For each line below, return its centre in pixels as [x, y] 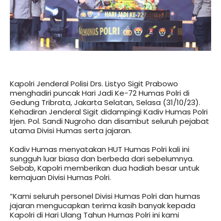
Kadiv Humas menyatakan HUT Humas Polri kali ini [100, 149]
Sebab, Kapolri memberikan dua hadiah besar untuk [105, 168]
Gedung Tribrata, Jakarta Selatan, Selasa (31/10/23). [105, 103]
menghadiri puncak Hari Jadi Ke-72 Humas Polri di [100, 93]
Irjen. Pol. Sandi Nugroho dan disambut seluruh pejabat [110, 121]
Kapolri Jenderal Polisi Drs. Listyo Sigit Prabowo [94, 84]
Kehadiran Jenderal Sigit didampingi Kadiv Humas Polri [109, 112]
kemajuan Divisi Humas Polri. [60, 177]
